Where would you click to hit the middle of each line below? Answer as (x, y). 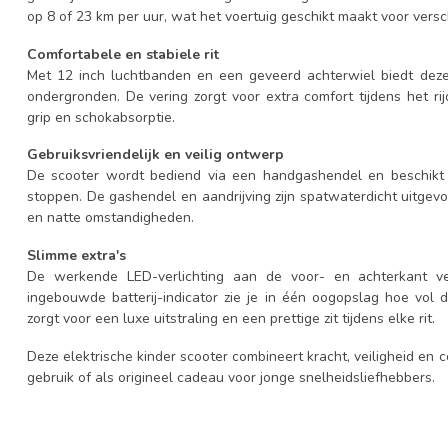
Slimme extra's (76, 256)
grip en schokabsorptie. (101, 117)
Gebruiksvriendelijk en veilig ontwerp (155, 155)
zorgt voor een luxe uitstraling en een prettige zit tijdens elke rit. (231, 319)
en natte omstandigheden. (110, 218)
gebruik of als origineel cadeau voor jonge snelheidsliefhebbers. (231, 377)
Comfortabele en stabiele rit (123, 54)
